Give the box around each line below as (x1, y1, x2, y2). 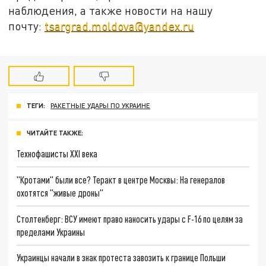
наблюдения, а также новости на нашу (8, 3, 213, 17)
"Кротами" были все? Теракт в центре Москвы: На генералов (17, 173, 226, 185)
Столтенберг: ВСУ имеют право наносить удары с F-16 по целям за (17, 213, 243, 224)
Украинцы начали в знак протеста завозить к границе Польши (17, 252, 226, 264)
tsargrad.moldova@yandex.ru (45, 18, 195, 33)
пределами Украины (17, 226, 85, 237)
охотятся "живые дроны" (17, 186, 104, 198)
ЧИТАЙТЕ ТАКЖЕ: (27, 129, 83, 137)
